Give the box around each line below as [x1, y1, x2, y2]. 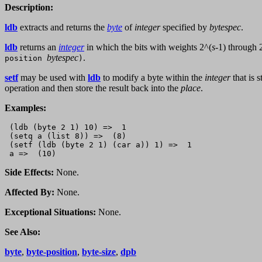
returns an [18, 42, 58, 53]
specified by [160, 22, 209, 33]
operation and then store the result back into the [5, 83, 181, 94]
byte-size [82, 247, 116, 257]
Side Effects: [5, 167, 54, 178]
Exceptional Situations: [5, 207, 96, 218]
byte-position [26, 247, 77, 257]
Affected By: [5, 187, 54, 198]
